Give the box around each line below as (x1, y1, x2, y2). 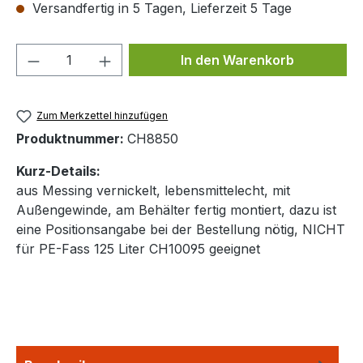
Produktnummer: (16, 130, 127, 147)
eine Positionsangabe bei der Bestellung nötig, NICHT (16, 221, 345, 238)
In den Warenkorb (181, 52, 295, 68)
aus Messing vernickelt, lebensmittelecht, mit (16, 182, 290, 199)
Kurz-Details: (16, 163, 100, 180)
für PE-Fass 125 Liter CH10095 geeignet (16, 241, 260, 258)
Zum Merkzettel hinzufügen (36, 109, 169, 122)
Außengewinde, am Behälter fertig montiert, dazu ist (16, 202, 336, 219)
